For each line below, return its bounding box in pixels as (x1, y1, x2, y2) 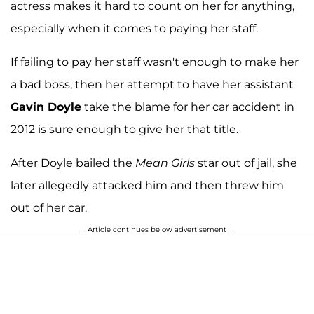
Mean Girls (135, 156, 195, 170)
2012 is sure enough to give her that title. (11, 123, 238, 137)
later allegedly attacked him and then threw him (11, 179, 284, 193)
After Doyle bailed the (11, 156, 135, 170)
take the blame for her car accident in (81, 100, 294, 114)
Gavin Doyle (11, 100, 81, 114)
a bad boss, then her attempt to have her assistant (11, 78, 294, 92)
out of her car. (11, 201, 87, 215)
